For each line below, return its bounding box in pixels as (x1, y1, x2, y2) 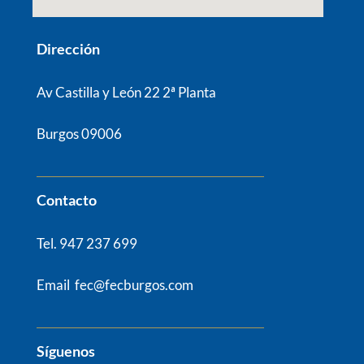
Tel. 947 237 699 (37, 235, 137, 252)
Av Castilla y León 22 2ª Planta (37, 84, 216, 101)
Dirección (37, 40, 100, 58)
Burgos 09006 (37, 124, 122, 142)
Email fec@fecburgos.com (37, 275, 193, 293)
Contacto (37, 191, 97, 209)
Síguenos (37, 342, 95, 360)
